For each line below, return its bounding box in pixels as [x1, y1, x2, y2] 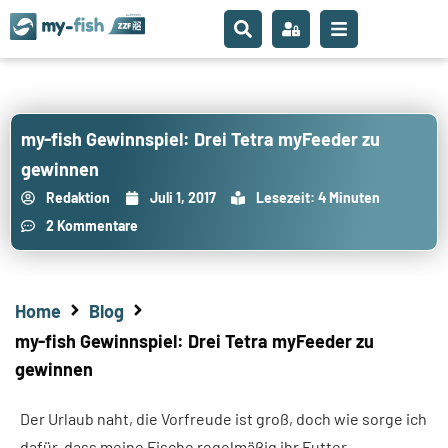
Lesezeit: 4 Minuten [256, 189, 380, 206]
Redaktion [46, 189, 110, 206]
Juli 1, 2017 [150, 189, 216, 206]
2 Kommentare [46, 217, 138, 234]
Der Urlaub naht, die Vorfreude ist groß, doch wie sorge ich [20, 409, 427, 428]
